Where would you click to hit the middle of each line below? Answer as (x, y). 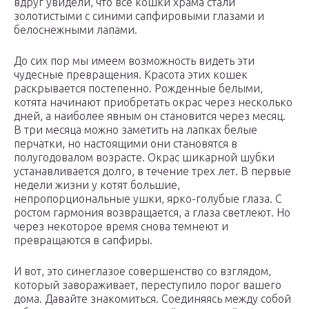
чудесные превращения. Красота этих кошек (131, 75)
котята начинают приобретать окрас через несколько (153, 102)
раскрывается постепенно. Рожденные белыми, (138, 89)
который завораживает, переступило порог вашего (148, 285)
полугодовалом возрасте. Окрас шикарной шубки (144, 158)
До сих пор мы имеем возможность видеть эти (134, 61)
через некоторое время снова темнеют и (121, 227)
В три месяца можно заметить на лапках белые (136, 130)
